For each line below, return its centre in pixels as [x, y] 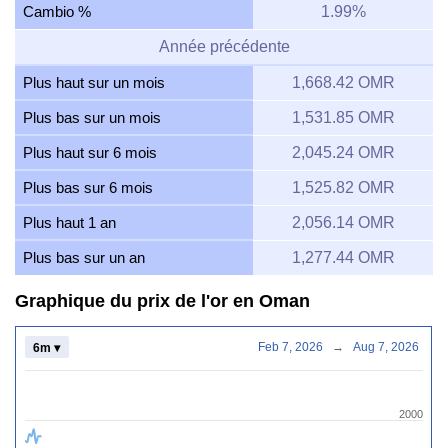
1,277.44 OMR [343, 258]
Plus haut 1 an [69, 223]
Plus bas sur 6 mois [88, 188]
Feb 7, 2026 [302, 347]
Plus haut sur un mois [94, 83]
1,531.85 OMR [343, 118]
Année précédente [224, 47]
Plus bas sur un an [84, 258]
